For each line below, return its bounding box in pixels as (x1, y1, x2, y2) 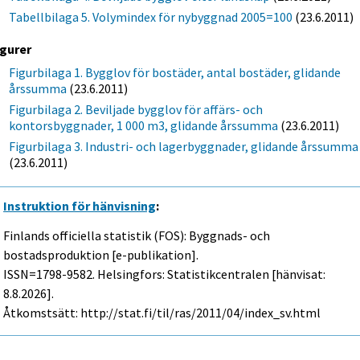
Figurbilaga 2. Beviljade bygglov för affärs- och (9, 100, 264, 117)
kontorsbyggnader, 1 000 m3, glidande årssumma (9, 117, 279, 133)
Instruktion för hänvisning (3, 198, 157, 215)
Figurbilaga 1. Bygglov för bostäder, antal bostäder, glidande (9, 63, 342, 80)
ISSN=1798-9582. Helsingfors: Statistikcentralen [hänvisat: (3, 265, 326, 282)
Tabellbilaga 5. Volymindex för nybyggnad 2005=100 (9, 8, 293, 25)
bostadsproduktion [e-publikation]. (3, 246, 199, 263)
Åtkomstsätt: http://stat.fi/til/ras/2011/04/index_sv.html (3, 304, 321, 321)
